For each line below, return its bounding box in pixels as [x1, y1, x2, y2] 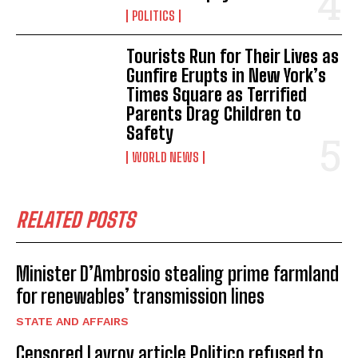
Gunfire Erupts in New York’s [126, 64, 327, 86]
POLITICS [132, 7, 176, 23]
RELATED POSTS [16, 206, 135, 233]
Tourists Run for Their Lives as [126, 45, 340, 67]
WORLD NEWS [132, 149, 200, 165]
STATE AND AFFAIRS [16, 314, 129, 328]
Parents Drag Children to [126, 102, 302, 125]
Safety [126, 121, 174, 144]
